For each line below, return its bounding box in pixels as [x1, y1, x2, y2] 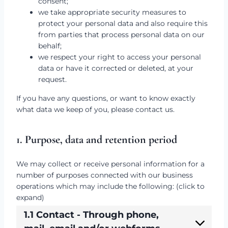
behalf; [38, 41, 62, 50]
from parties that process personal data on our [38, 30, 205, 39]
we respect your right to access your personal [38, 52, 201, 62]
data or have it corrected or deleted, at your [38, 64, 193, 73]
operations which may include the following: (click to [16, 182, 205, 191]
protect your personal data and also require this [38, 19, 208, 28]
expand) [16, 193, 44, 202]
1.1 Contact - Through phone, [24, 209, 159, 220]
